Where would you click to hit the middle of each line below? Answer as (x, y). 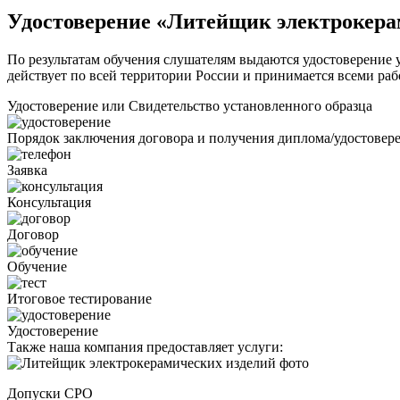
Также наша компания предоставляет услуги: (145, 347)
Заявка (27, 171)
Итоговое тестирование (79, 299)
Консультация (49, 203)
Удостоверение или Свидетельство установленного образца (190, 106)
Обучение (37, 267)
